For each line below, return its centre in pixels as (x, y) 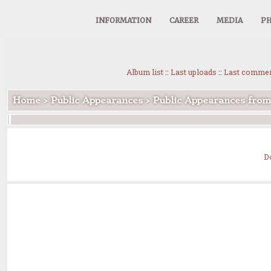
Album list (145, 72)
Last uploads (194, 72)
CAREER (184, 20)
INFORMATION (123, 20)
